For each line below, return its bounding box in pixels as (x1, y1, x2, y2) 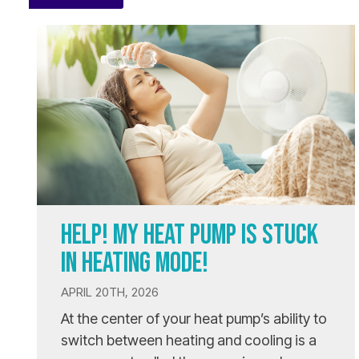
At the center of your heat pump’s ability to (61, 310, 327, 328)
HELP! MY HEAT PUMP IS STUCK (61, 218, 318, 253)
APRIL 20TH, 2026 (61, 284, 159, 301)
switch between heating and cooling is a (61, 332, 317, 349)
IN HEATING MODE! (61, 246, 208, 281)
